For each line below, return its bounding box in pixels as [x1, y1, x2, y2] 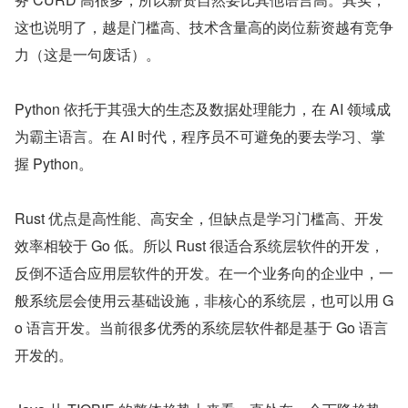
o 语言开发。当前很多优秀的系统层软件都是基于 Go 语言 [15, 317, 388, 339]
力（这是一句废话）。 [15, 44, 160, 66]
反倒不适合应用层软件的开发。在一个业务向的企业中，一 [15, 262, 393, 284]
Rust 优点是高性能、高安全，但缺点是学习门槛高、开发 [15, 208, 383, 229]
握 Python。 [15, 153, 93, 175]
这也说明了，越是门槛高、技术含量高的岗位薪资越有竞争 [15, 16, 393, 38]
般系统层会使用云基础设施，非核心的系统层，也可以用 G [15, 290, 393, 311]
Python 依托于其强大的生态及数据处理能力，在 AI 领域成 [15, 98, 391, 120]
